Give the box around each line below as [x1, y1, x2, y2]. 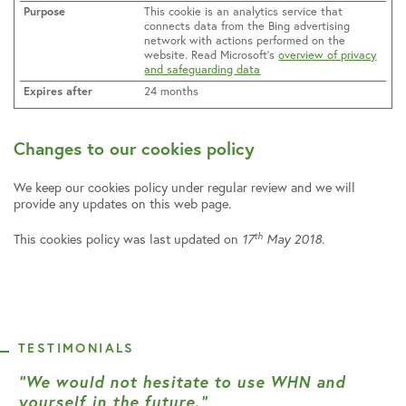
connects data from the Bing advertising [144, 18, 351, 34]
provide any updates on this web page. [14, 194, 231, 212]
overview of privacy [278, 47, 377, 63]
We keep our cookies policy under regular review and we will [14, 178, 355, 196]
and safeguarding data [144, 62, 261, 78]
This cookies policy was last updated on [14, 230, 242, 248]
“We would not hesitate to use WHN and [18, 372, 345, 393]
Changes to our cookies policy [14, 136, 255, 159]
